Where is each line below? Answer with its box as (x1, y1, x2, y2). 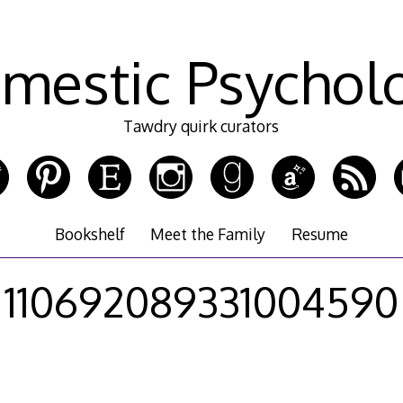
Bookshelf (55, 224, 126, 245)
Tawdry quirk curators (123, 116, 280, 137)
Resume (291, 224, 348, 245)
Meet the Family (150, 224, 266, 245)
